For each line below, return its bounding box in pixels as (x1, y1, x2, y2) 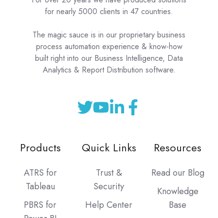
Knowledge (157, 185, 199, 198)
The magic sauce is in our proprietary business (33, 29, 185, 41)
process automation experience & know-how (36, 41, 182, 53)
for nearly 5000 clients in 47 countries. (45, 6, 173, 18)
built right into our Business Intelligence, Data (35, 53, 183, 64)
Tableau (25, 180, 55, 193)
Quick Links (81, 140, 136, 155)
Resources (154, 140, 202, 155)
